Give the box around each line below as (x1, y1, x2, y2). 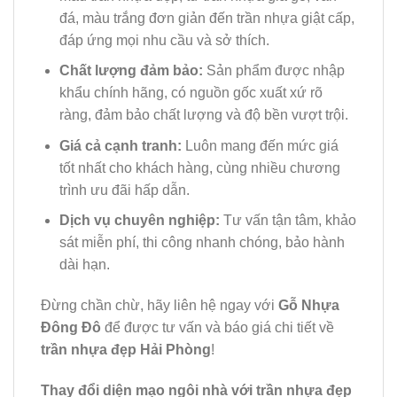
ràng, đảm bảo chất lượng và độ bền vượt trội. (58, 107, 348, 123)
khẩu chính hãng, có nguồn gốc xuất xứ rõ (58, 85, 323, 101)
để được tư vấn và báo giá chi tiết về (101, 320, 334, 336)
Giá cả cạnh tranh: (58, 137, 182, 153)
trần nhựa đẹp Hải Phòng (41, 342, 211, 358)
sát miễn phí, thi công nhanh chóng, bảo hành (58, 235, 345, 251)
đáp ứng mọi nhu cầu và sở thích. (58, 32, 269, 48)
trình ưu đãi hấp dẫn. (58, 182, 190, 198)
